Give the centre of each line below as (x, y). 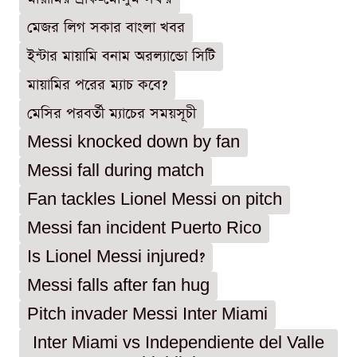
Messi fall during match (116, 171)
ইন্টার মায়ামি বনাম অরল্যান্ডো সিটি (121, 57)
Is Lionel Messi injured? (116, 257)
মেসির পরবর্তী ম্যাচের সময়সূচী (112, 114)
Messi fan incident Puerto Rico (144, 229)
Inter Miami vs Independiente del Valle (178, 343)
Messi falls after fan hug (118, 286)
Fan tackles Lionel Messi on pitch (155, 200)
